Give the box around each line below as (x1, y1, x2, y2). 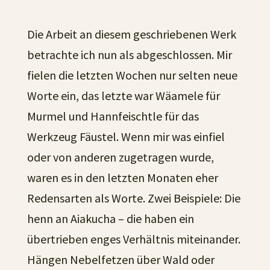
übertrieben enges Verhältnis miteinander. (27, 231, 240, 246)
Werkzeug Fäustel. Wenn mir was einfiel (27, 129, 225, 144)
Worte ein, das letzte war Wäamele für (27, 88, 220, 103)
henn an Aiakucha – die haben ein (27, 211, 194, 226)
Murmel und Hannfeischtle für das (27, 108, 199, 124)
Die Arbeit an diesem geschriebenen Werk (27, 27, 236, 42)
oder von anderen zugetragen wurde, (27, 149, 214, 165)
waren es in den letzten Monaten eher (27, 170, 218, 185)
